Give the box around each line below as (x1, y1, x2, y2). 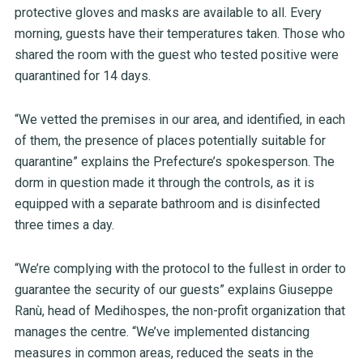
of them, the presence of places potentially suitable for (14, 133, 326, 149)
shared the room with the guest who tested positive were (14, 47, 339, 63)
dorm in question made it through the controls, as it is (14, 175, 314, 191)
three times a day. (14, 217, 114, 233)
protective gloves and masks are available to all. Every (14, 5, 322, 21)
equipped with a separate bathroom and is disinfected (14, 196, 320, 212)
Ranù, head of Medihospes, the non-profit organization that (14, 303, 345, 319)
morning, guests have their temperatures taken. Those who (14, 26, 345, 42)
